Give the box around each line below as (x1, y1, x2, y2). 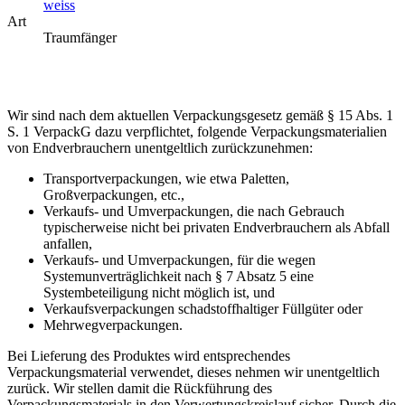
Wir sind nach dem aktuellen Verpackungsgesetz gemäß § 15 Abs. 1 (7, 107, 393, 123)
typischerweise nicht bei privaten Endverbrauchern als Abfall (43, 219, 390, 235)
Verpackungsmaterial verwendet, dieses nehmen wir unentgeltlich (7, 363, 380, 380)
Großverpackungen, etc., (43, 186, 184, 202)
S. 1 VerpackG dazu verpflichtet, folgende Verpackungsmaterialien (7, 123, 387, 139)
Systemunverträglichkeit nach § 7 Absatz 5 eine (43, 268, 314, 284)
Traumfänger (43, 29, 117, 45)
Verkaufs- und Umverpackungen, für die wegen (43, 251, 316, 268)
